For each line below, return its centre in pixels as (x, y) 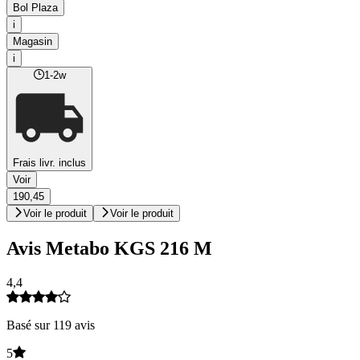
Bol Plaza (35, 8)
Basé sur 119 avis (51, 325)
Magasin (33, 42)
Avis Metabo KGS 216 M (109, 249)
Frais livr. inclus (49, 163)
